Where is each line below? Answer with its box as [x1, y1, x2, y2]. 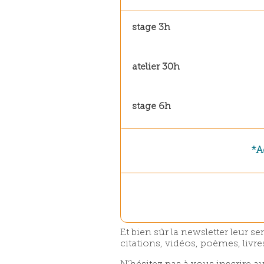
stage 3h [131, 23, 170, 33]
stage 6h [131, 102, 171, 112]
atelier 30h [131, 62, 180, 72]
